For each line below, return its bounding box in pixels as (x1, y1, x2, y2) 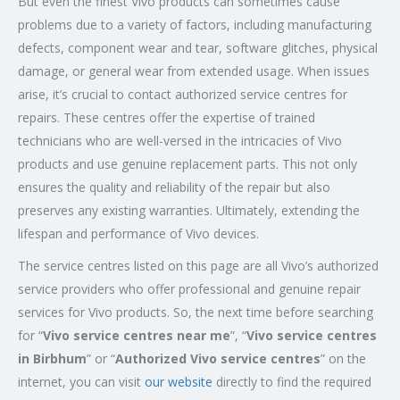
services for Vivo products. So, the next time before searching (18, 304, 373, 321)
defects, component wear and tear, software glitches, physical (18, 39, 378, 56)
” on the (321, 350, 366, 367)
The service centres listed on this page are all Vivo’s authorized (18, 257, 379, 274)
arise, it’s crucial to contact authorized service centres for (18, 86, 347, 103)
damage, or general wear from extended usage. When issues (18, 62, 370, 79)
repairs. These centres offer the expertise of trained (18, 109, 315, 126)
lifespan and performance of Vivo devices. (18, 225, 259, 242)
